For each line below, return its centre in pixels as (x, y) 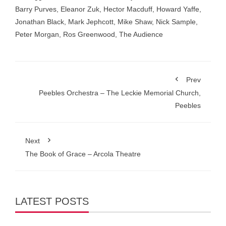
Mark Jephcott (91, 22)
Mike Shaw (135, 22)
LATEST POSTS (52, 201)
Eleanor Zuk (80, 9)
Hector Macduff (128, 9)
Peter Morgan (37, 34)
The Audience (141, 34)
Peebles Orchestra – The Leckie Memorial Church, (120, 93)
